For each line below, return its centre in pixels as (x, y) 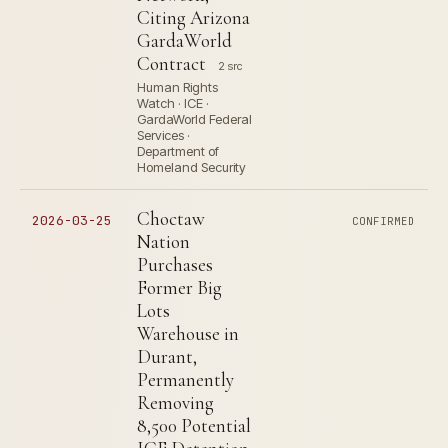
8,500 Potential (194, 425)
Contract (171, 63)
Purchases (175, 264)
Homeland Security (191, 167)
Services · (163, 135)
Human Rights (177, 87)
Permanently (185, 379)
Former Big (179, 287)
